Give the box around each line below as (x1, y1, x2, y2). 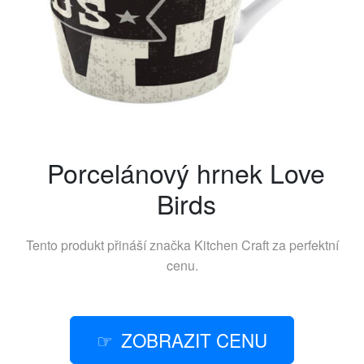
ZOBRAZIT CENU (121, 327, 267, 353)
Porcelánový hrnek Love (47, 154, 325, 191)
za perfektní (268, 236, 339, 254)
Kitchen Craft (193, 236, 269, 254)
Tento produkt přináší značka (25, 236, 194, 254)
